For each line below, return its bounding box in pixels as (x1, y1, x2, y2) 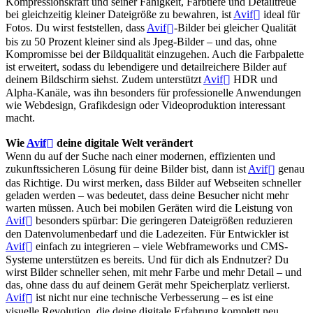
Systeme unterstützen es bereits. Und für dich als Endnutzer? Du (6, 254, 289, 266)
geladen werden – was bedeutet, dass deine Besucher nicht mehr (6, 189, 289, 201)
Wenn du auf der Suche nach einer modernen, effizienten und (6, 150, 275, 163)
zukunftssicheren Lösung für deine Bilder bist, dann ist (6, 163, 248, 175)
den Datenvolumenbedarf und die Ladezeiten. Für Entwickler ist (6, 227, 289, 240)
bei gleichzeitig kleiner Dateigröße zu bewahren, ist (6, 8, 233, 20)
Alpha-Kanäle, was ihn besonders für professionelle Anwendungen (6, 86, 301, 99)
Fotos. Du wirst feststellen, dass (6, 22, 147, 34)
